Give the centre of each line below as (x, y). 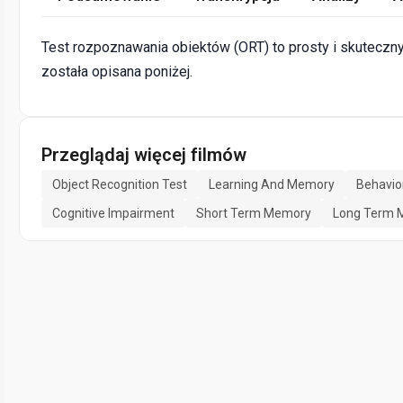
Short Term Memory (254, 214)
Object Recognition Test (120, 185)
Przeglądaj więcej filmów (144, 155)
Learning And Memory (272, 185)
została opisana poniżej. (117, 72)
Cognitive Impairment (113, 214)
